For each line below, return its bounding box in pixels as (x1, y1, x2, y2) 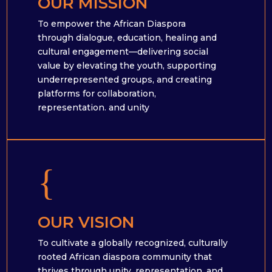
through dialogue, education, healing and (38, 32, 217, 44)
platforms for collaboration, (38, 88, 157, 100)
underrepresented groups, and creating (38, 74, 212, 86)
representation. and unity (38, 102, 150, 114)
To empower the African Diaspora (38, 18, 186, 30)
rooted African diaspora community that (38, 251, 212, 263)
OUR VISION (38, 212, 135, 233)
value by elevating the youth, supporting (38, 60, 217, 72)
